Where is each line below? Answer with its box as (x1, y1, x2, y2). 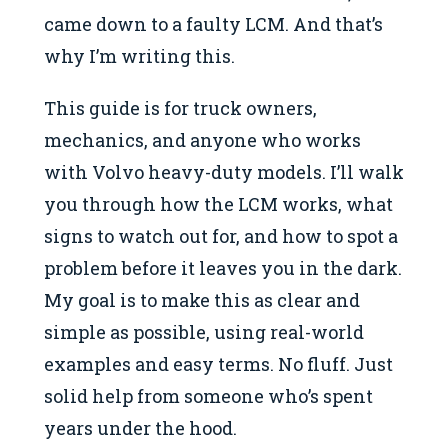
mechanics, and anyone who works (44, 128, 361, 153)
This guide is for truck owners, (44, 96, 317, 121)
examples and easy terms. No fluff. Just (44, 352, 393, 377)
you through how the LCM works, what (44, 192, 393, 217)
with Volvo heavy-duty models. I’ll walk (44, 160, 404, 185)
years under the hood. (44, 416, 237, 441)
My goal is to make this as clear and (44, 288, 360, 313)
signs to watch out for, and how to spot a (44, 224, 398, 249)
